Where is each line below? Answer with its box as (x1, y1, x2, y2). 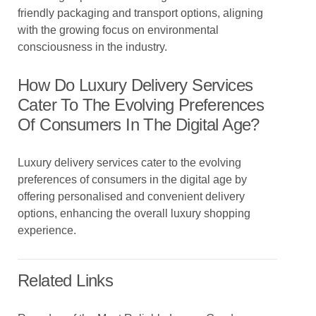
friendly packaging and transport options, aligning (18, 7, 263, 19)
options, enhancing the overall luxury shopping (18, 207, 250, 219)
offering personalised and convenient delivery (18, 190, 245, 202)
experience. (18, 224, 76, 236)
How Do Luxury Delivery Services (18, 75, 253, 95)
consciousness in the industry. (18, 41, 167, 53)
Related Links (18, 271, 114, 290)
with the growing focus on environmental (18, 24, 219, 36)
